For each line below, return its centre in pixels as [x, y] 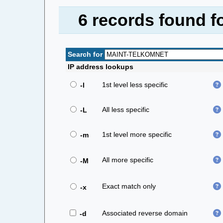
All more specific [127, 160]
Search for [85, 54]
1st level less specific [135, 84]
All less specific [125, 109]
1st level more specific [137, 134]
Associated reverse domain [145, 213]
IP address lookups [100, 66]
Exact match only [129, 186]
